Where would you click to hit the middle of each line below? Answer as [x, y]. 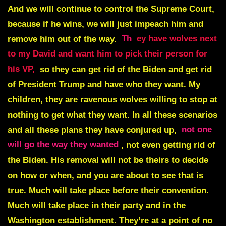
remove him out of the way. [62, 39]
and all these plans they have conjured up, [93, 130]
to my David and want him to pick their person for [107, 54]
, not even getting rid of [168, 145]
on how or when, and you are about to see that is [105, 175]
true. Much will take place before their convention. [108, 190]
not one [197, 130]
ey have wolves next [177, 39]
